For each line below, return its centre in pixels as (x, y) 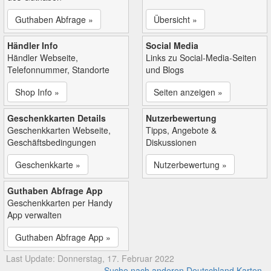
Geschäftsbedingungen (52, 142)
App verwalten (34, 214)
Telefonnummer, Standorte (58, 69)
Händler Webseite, (43, 57)
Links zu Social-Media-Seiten (201, 57)
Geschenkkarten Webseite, (59, 130)
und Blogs (165, 69)
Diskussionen (171, 142)
